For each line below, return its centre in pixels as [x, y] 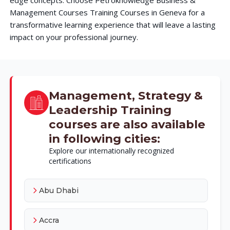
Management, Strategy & [126, 95]
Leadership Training [110, 110]
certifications [70, 161]
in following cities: [104, 138]
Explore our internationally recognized [111, 150]
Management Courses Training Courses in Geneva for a [107, 12]
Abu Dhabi [59, 190]
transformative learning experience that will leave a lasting [112, 24]
